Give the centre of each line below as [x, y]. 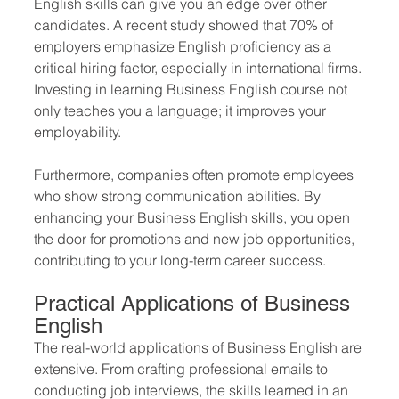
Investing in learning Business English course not [192, 89]
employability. [77, 132]
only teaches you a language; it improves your [182, 110]
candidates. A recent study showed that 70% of [185, 25]
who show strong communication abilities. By [179, 196]
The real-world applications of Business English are [199, 347]
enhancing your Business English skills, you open [194, 217]
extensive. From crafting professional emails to [183, 369]
